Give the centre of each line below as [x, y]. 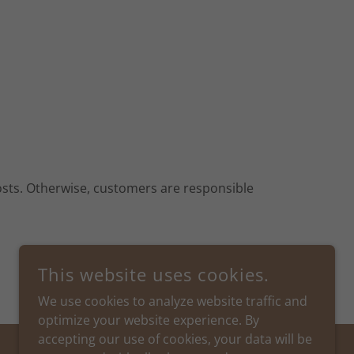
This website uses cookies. [154, 274]
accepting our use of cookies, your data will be [175, 339]
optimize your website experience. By [149, 320]
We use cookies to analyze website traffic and [173, 301]
